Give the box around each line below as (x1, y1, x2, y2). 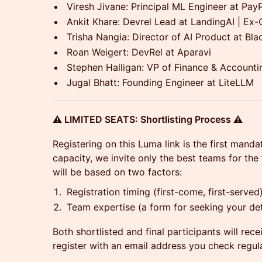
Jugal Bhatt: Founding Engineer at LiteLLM (67, 77, 254, 88)
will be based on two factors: (53, 166, 182, 178)
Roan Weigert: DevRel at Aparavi (67, 46, 211, 58)
